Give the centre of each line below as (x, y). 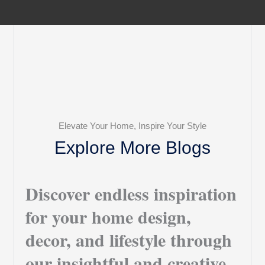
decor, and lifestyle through (129, 239)
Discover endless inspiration (131, 193)
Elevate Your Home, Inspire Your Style (132, 125)
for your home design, (109, 216)
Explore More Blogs (132, 147)
